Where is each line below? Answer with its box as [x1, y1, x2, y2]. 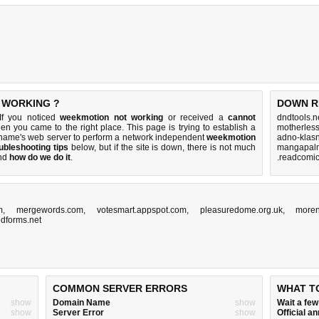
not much [219, 142, 256, 152]
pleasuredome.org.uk [199, 205, 283, 215]
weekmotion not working [60, 113, 164, 122]
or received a [163, 113, 229, 122]
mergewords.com [16, 205, 84, 215]
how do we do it [9, 152, 70, 162]
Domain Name [53, 298, 110, 308]
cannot [228, 113, 256, 122]
